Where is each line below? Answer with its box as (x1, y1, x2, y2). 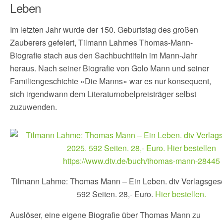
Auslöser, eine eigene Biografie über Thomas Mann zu (10, 209, 201, 221)
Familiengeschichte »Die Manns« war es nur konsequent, (10, 75, 211, 87)
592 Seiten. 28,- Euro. (76, 188, 155, 200)
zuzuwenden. (10, 101, 57, 112)
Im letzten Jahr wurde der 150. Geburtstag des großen (10, 23, 198, 35)
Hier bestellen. (155, 188, 206, 200)
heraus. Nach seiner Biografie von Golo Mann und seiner (10, 62, 209, 74)
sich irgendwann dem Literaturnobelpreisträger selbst (10, 88, 196, 100)
